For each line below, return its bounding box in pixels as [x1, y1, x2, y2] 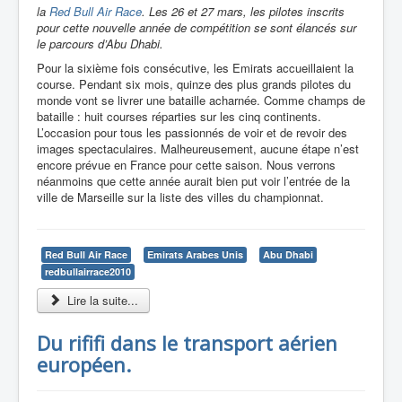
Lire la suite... [64, 291, 139, 309]
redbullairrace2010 [45, 264, 131, 278]
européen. [37, 350, 131, 378]
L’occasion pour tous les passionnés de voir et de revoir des [37, 123, 347, 141]
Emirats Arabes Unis [147, 247, 243, 261]
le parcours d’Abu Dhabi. [37, 34, 163, 52]
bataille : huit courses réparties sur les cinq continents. [37, 107, 321, 125]
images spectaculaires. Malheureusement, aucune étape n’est [37, 139, 359, 157]
